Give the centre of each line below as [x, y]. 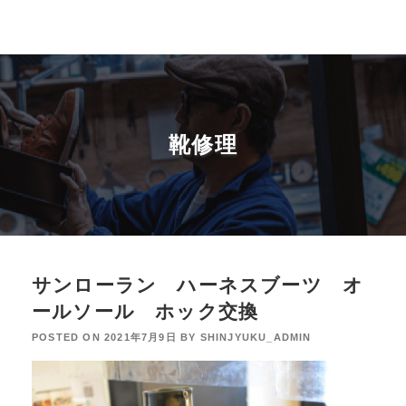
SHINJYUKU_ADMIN [256, 338]
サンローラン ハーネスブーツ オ [198, 285]
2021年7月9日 [140, 338]
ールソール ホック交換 [145, 311]
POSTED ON [68, 338]
